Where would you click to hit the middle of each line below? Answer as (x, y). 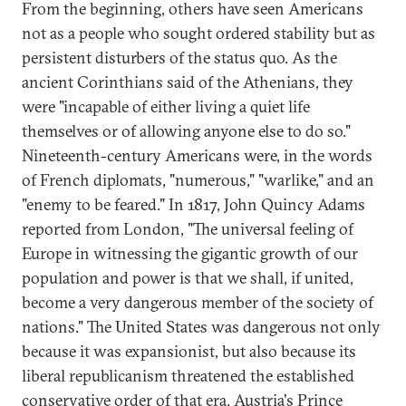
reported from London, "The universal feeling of (188, 229)
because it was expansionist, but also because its (189, 351)
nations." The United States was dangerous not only (201, 327)
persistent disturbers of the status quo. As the (179, 58)
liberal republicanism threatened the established (188, 376)
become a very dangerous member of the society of (198, 302)
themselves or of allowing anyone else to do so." (186, 131)
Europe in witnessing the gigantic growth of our (190, 253)
